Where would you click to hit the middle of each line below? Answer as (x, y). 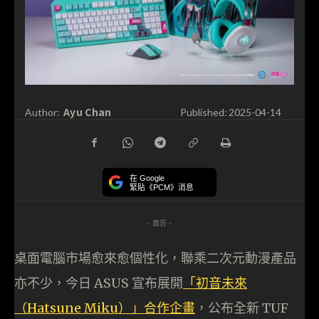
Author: (42, 113)
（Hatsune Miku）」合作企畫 (105, 308)
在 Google (147, 178)
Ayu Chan (88, 111)
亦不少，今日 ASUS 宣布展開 (99, 283)
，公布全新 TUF (242, 308)
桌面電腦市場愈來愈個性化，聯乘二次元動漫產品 (155, 258)
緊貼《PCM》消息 (162, 187)
